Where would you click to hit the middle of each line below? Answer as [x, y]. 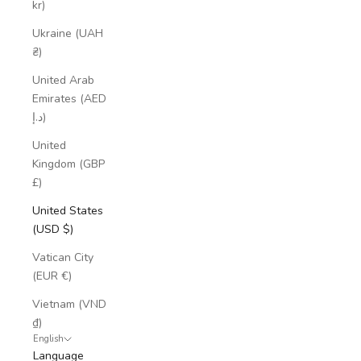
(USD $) [53, 229]
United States [68, 210]
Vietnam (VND [69, 304]
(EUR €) [52, 276]
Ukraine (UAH [68, 33]
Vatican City [63, 257]
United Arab [63, 80]
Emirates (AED [69, 98]
